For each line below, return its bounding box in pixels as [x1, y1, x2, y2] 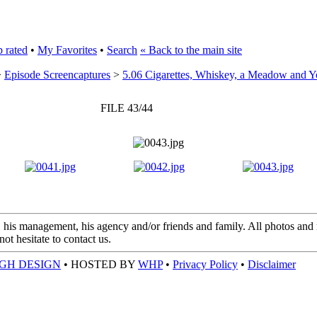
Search [107, 44, 137, 56]
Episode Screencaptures [4, 69, 110, 81]
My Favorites [38, 44, 97, 56]
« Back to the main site [140, 44, 242, 56]
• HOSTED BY [61, 258, 138, 270]
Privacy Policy [173, 258, 238, 270]
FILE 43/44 [100, 102, 153, 114]
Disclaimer [248, 258, 296, 270]
